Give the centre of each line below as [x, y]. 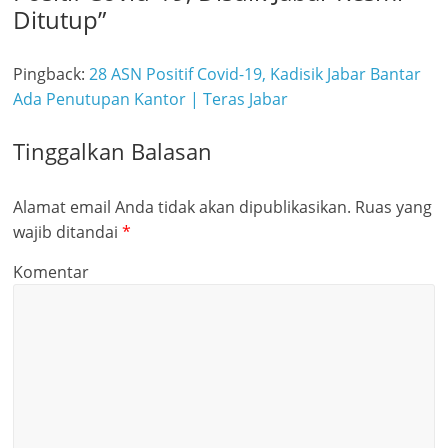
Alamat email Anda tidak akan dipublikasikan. [182, 206]
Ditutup [56, 19]
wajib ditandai [68, 231]
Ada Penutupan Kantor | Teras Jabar [151, 98]
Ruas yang [392, 206]
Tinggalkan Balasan [113, 150]
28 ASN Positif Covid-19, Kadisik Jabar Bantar [255, 73]
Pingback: [51, 73]
